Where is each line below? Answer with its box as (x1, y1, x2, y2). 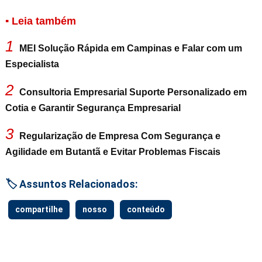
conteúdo (126, 205, 165, 214)
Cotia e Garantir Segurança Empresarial (5, 103, 181, 113)
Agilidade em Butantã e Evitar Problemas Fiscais (5, 147, 220, 157)
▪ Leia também (5, 15, 76, 27)
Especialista (5, 59, 59, 69)
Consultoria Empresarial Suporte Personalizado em (19, 87, 247, 97)
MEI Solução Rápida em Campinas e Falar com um (19, 43, 242, 53)
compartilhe (15, 205, 63, 214)
